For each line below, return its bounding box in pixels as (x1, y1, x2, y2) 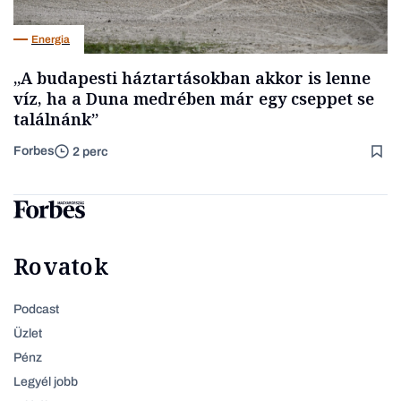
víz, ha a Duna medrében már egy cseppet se (13, 88, 374, 110)
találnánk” (13, 108, 98, 131)
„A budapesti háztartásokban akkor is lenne (13, 67, 371, 90)
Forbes (13, 144, 55, 158)
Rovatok (13, 251, 108, 282)
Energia (31, 32, 70, 46)
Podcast (13, 303, 59, 317)
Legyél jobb (13, 375, 78, 389)
